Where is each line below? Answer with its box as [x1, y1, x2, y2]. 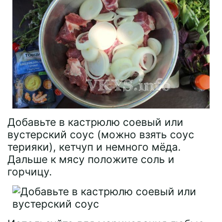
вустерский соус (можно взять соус [7, 128, 194, 141]
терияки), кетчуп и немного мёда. [7, 140, 181, 153]
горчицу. [7, 165, 52, 178]
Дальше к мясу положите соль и [7, 153, 174, 166]
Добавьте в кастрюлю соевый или [7, 115, 183, 128]
